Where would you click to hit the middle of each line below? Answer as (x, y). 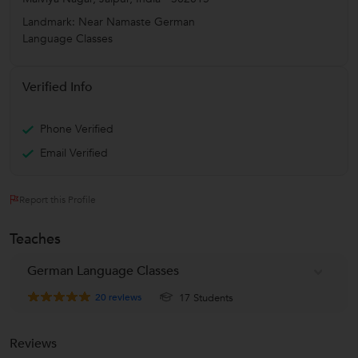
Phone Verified (77, 129)
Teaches (35, 239)
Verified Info (58, 87)
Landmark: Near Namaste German (109, 22)
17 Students (205, 298)
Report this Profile (58, 199)
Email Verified (74, 153)
